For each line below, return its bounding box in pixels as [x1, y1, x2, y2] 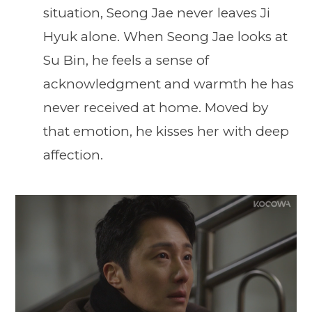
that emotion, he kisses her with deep [43, 123, 289, 140]
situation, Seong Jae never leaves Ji [43, 5, 270, 22]
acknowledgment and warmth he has [43, 76, 294, 93]
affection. [43, 147, 103, 164]
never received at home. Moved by [43, 100, 268, 116]
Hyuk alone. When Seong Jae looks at [43, 29, 288, 45]
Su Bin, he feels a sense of [43, 52, 209, 69]
